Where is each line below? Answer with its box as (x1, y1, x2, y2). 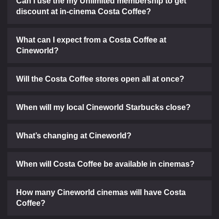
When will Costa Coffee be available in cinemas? (16, 159, 195, 168)
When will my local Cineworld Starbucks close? (16, 103, 191, 111)
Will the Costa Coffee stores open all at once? (16, 74, 184, 83)
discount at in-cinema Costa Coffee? (16, 7, 151, 16)
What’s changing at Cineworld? (16, 131, 131, 140)
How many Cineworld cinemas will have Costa (16, 188, 186, 197)
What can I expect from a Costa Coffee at (16, 35, 166, 44)
